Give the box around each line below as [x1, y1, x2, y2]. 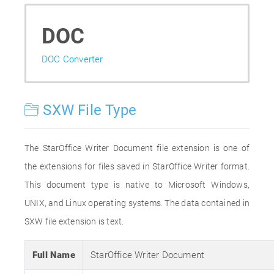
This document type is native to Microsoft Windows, [24, 180, 250, 190]
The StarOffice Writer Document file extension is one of [24, 143, 250, 153]
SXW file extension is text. [24, 217, 124, 226]
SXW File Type [39, 102, 137, 119]
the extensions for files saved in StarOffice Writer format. [24, 161, 250, 171]
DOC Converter [42, 54, 103, 65]
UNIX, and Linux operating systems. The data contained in [24, 198, 250, 208]
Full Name [32, 250, 75, 261]
